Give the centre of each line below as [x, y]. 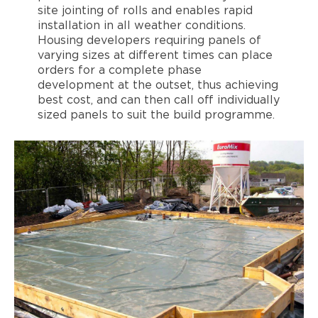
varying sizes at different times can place [155, 56]
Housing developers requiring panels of [149, 41]
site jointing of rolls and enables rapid [145, 11]
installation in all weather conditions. [141, 26]
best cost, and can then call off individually [158, 100]
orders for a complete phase [119, 71]
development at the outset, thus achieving [158, 86]
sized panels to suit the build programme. [156, 115]
